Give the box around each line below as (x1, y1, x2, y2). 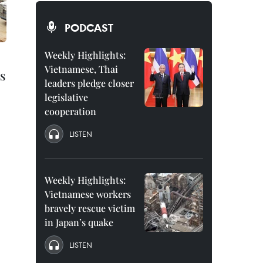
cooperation (45, 105, 96, 117)
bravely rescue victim (45, 202, 135, 214)
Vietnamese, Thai (45, 63, 118, 75)
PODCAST (65, 21, 113, 35)
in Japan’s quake (45, 216, 113, 228)
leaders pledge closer (45, 77, 134, 89)
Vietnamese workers (45, 188, 131, 200)
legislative (45, 91, 88, 103)
